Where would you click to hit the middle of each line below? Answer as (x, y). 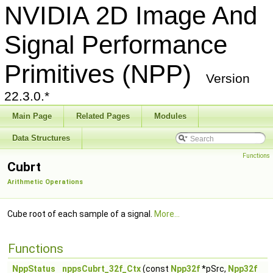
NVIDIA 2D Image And (131, 16)
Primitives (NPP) (105, 74)
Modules (170, 116)
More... (167, 214)
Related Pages (103, 116)
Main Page (32, 116)
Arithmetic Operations (45, 182)
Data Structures (41, 138)
